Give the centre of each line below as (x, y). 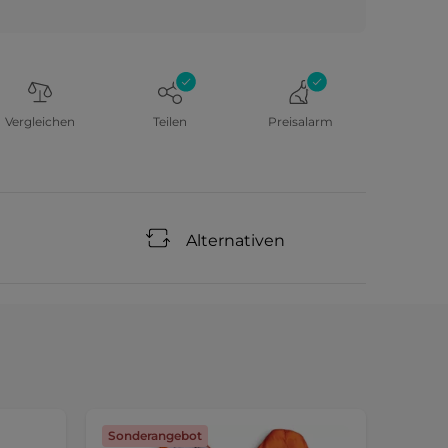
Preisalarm (301, 121)
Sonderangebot (155, 435)
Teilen (170, 121)
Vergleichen (39, 121)
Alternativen (235, 240)
